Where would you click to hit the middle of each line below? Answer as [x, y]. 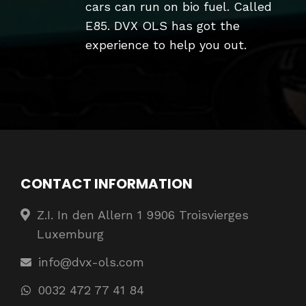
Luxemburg [71, 234]
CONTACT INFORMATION [107, 184]
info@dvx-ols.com [91, 262]
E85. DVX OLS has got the [163, 26]
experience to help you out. [166, 45]
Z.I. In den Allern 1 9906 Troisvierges [143, 215]
